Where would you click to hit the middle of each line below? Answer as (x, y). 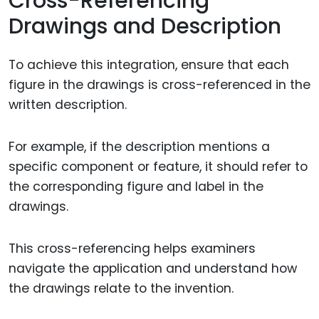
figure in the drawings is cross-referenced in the (159, 85)
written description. (68, 105)
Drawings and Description (145, 26)
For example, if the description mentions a (139, 146)
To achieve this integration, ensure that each (149, 65)
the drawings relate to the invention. (121, 288)
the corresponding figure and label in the (136, 186)
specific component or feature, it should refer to (158, 166)
